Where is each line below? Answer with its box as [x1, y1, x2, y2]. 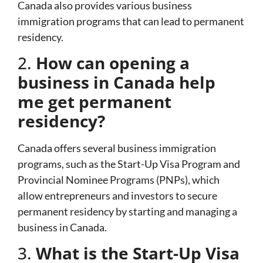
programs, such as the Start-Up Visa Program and [18, 157, 240, 170]
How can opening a [36, 51, 190, 74]
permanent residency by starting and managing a [18, 204, 237, 218]
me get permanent [18, 90, 171, 113]
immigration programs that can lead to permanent [18, 14, 244, 28]
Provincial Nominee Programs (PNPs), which [18, 173, 220, 186]
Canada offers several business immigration [18, 141, 216, 154]
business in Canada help [18, 70, 215, 93]
